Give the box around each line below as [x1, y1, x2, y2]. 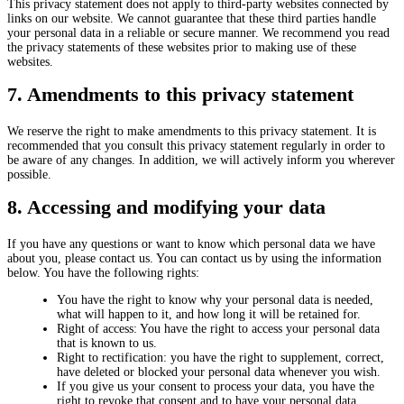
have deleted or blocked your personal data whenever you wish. [57, 365, 381, 379]
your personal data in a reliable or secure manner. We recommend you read [7, 26, 390, 40]
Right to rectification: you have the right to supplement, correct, [57, 351, 384, 364]
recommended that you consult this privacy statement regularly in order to [7, 139, 385, 152]
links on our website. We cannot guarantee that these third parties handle [7, 12, 376, 25]
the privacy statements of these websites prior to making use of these [7, 41, 356, 54]
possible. [7, 168, 51, 181]
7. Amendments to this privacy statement [7, 83, 353, 106]
